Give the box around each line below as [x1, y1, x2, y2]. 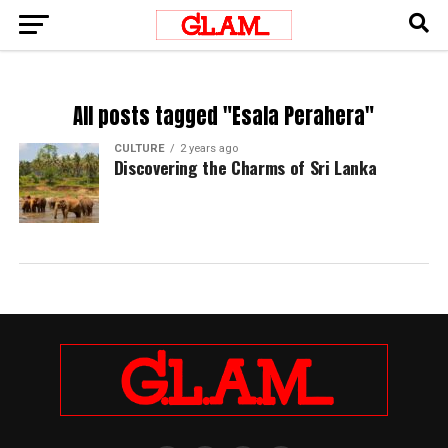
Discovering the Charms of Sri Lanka [113, 154, 377, 180]
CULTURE [113, 142, 165, 155]
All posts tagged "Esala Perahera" [73, 101, 375, 132]
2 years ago [179, 142, 238, 155]
